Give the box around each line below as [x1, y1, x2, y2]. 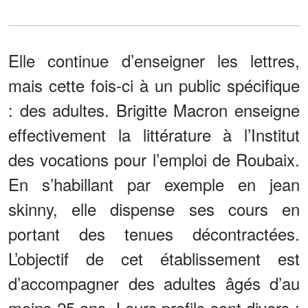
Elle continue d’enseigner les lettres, [8, 48, 300, 73]
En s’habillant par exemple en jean [8, 172, 300, 197]
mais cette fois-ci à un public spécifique [8, 73, 300, 98]
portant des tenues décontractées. [8, 221, 300, 246]
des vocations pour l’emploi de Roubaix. [8, 147, 300, 172]
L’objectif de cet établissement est [8, 246, 300, 271]
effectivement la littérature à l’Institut [8, 122, 300, 147]
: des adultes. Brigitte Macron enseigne [8, 98, 300, 122]
